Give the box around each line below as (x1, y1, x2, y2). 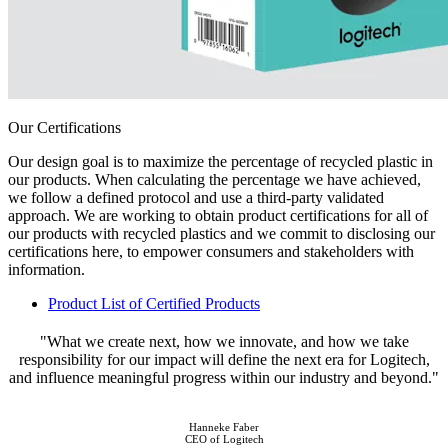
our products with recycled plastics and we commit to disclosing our (8, 224, 435, 242)
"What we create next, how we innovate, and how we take (39, 332, 409, 350)
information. (8, 260, 85, 278)
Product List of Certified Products (48, 294, 260, 312)
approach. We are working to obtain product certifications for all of (8, 206, 428, 224)
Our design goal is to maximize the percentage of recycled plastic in (8, 152, 433, 170)
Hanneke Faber (189, 420, 259, 433)
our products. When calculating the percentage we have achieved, (8, 170, 421, 188)
